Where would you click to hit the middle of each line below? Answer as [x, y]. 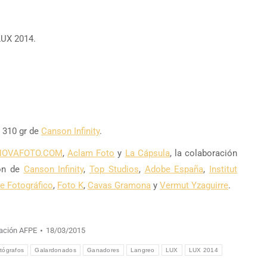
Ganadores [103, 250]
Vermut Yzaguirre [194, 185]
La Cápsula [147, 153]
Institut [223, 169]
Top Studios [114, 169]
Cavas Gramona [119, 185]
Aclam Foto [91, 153]
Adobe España [174, 169]
